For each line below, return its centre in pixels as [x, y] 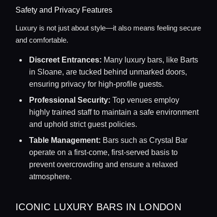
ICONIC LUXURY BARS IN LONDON [99, 207]
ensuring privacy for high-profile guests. [96, 84]
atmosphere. [50, 177]
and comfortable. [42, 40]
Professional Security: [70, 100]
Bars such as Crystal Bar [144, 140]
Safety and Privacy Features [64, 10]
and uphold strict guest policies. [83, 124]
